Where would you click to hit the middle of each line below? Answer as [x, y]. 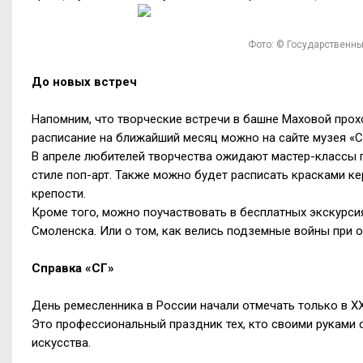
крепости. [59, 193]
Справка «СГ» [73, 268]
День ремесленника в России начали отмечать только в [191, 305]
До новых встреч [84, 81]
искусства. [61, 342]
